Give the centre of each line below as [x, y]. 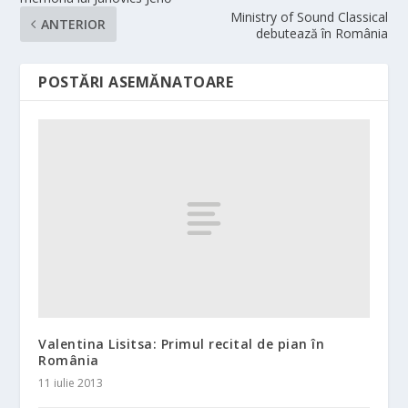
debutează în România [321, 34]
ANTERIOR [74, 25]
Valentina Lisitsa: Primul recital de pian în [182, 343]
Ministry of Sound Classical [309, 17]
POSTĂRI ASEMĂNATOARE [136, 82]
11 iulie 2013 [71, 382]
